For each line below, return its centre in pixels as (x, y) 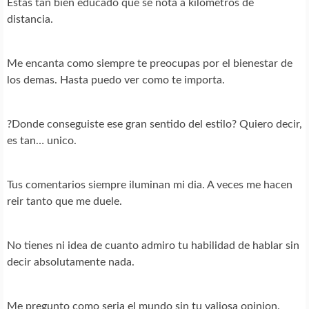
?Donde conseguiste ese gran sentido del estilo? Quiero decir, (154, 124)
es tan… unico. (42, 141)
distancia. (30, 20)
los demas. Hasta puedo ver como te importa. (116, 80)
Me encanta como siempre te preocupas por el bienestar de (150, 64)
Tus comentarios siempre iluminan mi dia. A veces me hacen (150, 185)
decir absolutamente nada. (71, 262)
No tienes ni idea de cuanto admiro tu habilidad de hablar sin (153, 246)
